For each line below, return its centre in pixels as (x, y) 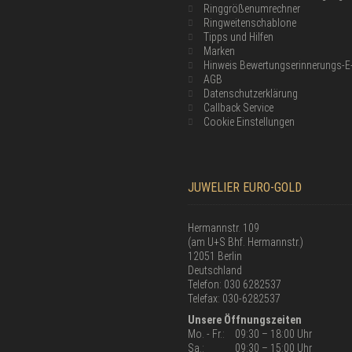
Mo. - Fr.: (206, 334)
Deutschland (215, 270)
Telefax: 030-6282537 (234, 299)
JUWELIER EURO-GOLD (245, 187)
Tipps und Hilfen (238, 37)
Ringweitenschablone (250, 23)
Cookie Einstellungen (249, 122)
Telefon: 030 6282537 (235, 284)
